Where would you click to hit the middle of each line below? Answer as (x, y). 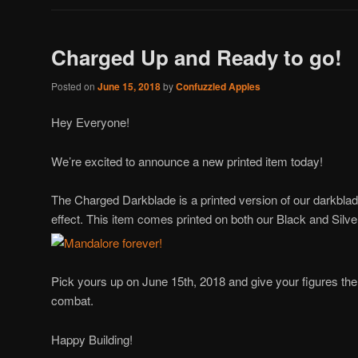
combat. (72, 300)
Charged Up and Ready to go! (197, 58)
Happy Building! (92, 339)
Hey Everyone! (90, 122)
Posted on (74, 86)
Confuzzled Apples (218, 86)
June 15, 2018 (129, 86)
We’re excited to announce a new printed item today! (187, 161)
